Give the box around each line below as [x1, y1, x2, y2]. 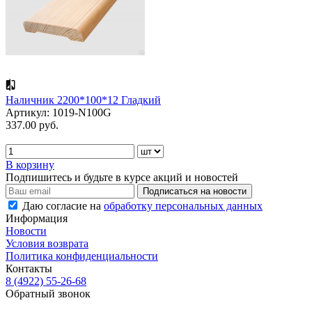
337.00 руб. [6, 118, 58, 131]
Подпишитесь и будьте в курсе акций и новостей [6, 171, 238, 183]
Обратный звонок [6, 287, 91, 299]
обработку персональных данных [104, 199, 263, 212]
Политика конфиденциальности [6, 249, 158, 262]
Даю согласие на [22, 199, 104, 212]
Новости [6, 224, 47, 237]
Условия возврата [6, 237, 88, 249]
